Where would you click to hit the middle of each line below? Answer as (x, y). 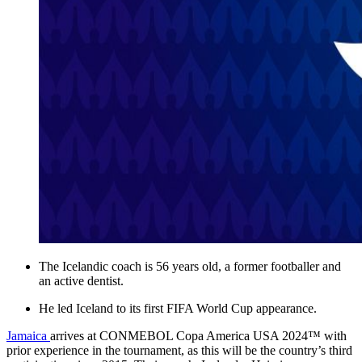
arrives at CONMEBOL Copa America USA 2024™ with (198, 336)
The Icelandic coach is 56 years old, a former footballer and (190, 267)
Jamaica (28, 336)
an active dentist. (81, 281)
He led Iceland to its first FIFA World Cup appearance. (178, 309)
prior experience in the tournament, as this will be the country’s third (179, 351)
